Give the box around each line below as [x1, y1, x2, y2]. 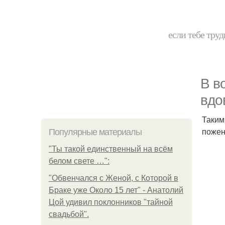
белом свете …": [49, 157, 109, 165]
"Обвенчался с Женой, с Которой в [49, 174, 178, 182]
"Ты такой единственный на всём [49, 145, 173, 153]
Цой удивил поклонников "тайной [49, 198, 173, 206]
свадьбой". [49, 210, 89, 218]
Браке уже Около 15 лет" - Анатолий [49, 186, 183, 194]
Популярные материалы [49, 127, 142, 137]
